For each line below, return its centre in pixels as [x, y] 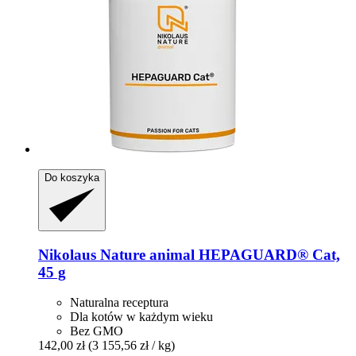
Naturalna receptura [119, 303]
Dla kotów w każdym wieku [141, 317]
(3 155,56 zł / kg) [132, 346]
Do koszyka [72, 177]
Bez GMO [97, 331]
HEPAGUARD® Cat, [267, 254]
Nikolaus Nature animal [116, 254]
